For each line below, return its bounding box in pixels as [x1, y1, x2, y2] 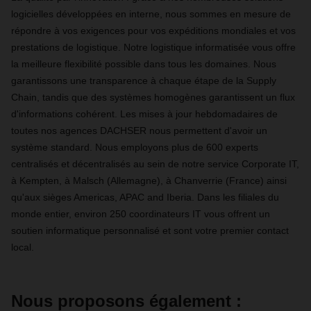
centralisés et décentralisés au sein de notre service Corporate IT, [11, 158, 299, 169]
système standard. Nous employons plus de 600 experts [11, 142, 258, 153]
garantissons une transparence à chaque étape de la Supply [11, 75, 276, 86]
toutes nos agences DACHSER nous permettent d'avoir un [11, 125, 267, 136]
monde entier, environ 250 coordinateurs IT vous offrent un [11, 208, 270, 219]
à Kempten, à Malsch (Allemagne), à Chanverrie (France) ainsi [11, 175, 287, 186]
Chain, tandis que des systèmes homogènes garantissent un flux [11, 92, 295, 103]
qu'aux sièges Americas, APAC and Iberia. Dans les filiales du [11, 192, 279, 203]
